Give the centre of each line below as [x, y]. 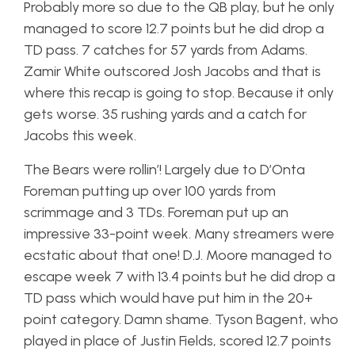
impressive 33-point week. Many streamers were [179, 234]
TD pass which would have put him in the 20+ [168, 298]
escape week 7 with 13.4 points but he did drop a [179, 277]
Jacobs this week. [82, 136]
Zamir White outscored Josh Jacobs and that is [172, 71]
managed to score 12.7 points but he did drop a [174, 29]
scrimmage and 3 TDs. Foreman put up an [156, 212]
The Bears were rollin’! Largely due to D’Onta [164, 170]
